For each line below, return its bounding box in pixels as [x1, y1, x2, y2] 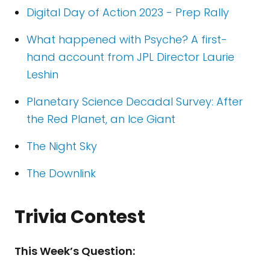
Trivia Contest [14, 204, 145, 230]
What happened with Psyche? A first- [27, 32, 227, 47]
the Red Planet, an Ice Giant [27, 111, 175, 127]
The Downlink [27, 166, 96, 181]
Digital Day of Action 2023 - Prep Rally [27, 5, 229, 20]
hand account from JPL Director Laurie [27, 49, 234, 64]
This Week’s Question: [14, 243, 135, 259]
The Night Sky [27, 139, 97, 154]
